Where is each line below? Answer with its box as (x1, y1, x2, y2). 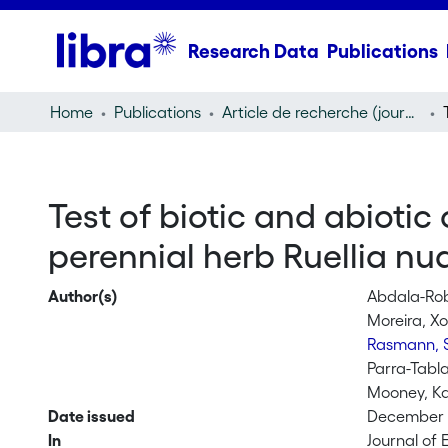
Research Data (187, 40, 319, 62)
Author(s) (47, 287, 118, 305)
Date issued (47, 407, 135, 425)
